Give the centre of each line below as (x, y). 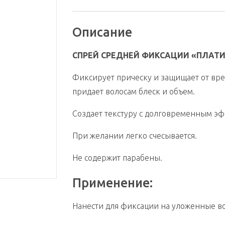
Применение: (113, 183)
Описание (102, 32)
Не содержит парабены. (117, 158)
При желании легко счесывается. (135, 136)
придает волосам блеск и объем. (134, 92)
